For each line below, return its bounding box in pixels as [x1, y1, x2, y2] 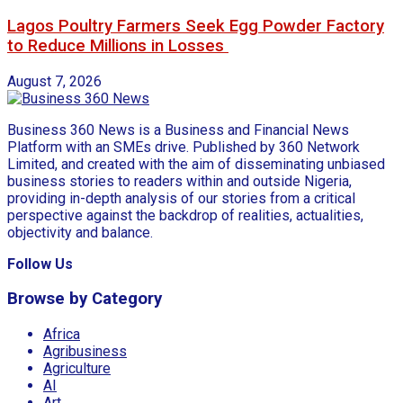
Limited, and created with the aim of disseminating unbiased [7, 155, 385, 173]
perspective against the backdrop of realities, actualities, [7, 206, 363, 224]
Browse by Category [7, 289, 162, 309]
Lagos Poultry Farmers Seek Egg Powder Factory [7, 15, 384, 36]
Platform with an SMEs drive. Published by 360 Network [7, 138, 360, 156]
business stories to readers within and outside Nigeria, [7, 172, 352, 190]
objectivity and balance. [7, 223, 153, 241]
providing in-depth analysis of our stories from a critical [7, 189, 355, 207]
